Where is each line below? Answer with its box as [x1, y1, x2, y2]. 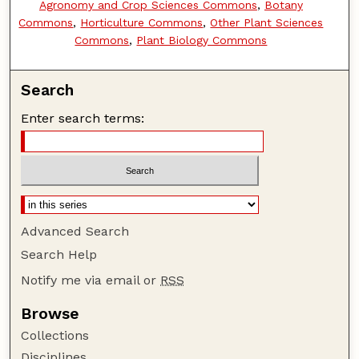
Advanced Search [21, 224, 130, 240]
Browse [21, 305, 80, 324]
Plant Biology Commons [136, 33, 268, 46]
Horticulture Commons [80, 15, 204, 29]
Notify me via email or [21, 272, 161, 288]
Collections [21, 328, 90, 344]
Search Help [21, 247, 98, 263]
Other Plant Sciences [210, 15, 324, 29]
